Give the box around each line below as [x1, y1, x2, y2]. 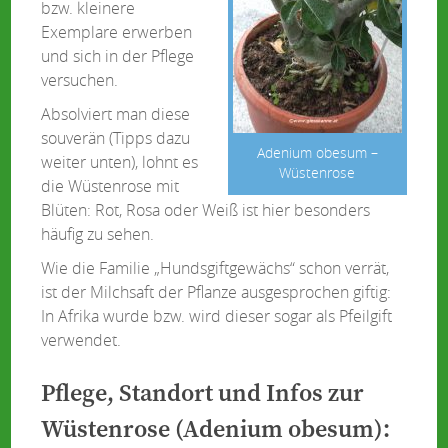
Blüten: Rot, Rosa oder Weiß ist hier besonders [41, 199, 371, 221]
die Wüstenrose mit [41, 175, 180, 197]
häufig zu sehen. [41, 223, 155, 245]
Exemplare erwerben [41, 21, 193, 43]
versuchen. [41, 69, 119, 91]
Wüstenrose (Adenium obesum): [41, 415, 391, 445]
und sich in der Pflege [41, 45, 195, 67]
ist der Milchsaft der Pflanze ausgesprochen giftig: [41, 281, 392, 303]
